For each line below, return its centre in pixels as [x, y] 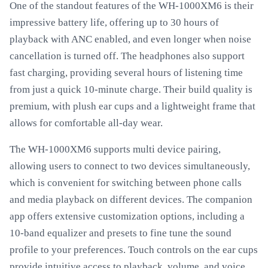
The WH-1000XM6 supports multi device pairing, [115, 149]
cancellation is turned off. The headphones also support [127, 56]
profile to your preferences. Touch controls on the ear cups [134, 250]
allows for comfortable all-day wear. [86, 123]
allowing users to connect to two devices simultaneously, [130, 166]
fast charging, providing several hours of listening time [126, 73]
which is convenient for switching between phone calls [126, 183]
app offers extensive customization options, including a [127, 216]
